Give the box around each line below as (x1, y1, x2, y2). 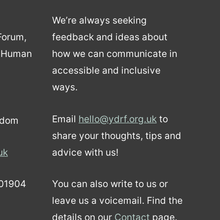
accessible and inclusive (52, 65, 161, 77)
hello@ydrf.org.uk (79, 113, 157, 125)
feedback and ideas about (52, 31, 167, 43)
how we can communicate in (52, 48, 177, 60)
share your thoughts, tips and (52, 130, 181, 141)
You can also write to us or (52, 178, 168, 190)
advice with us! (52, 146, 118, 158)
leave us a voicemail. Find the (52, 195, 183, 207)
